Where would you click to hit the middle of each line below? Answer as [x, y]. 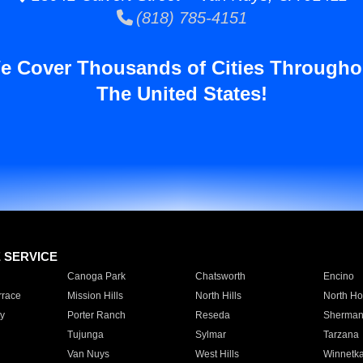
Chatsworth [220, 276]
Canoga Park [96, 276]
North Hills [218, 296]
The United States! [181, 94]
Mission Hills [95, 296]
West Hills [217, 354]
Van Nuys [88, 354]
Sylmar [210, 335]
